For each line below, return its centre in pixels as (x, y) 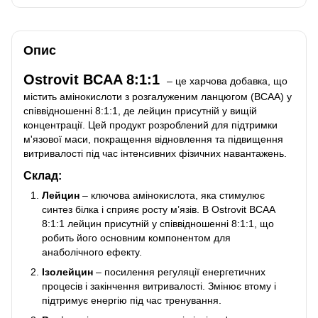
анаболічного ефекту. (92, 252)
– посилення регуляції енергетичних (179, 272)
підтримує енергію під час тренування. (132, 300)
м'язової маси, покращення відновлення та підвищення (153, 139)
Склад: (43, 175)
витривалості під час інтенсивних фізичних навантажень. (155, 153)
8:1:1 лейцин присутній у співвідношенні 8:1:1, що (158, 223)
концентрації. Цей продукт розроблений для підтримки (150, 125)
